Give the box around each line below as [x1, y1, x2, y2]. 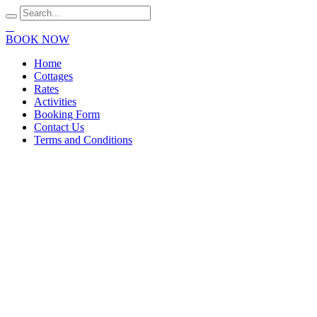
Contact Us [34, 121, 84, 133]
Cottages [34, 70, 73, 82]
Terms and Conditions [34, 134, 132, 146]
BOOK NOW [6, 33, 69, 45]
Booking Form [34, 108, 100, 120]
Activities [34, 96, 76, 108]
